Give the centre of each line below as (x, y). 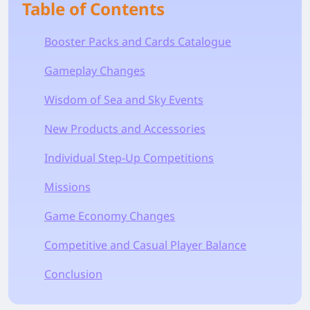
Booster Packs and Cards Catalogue (138, 41)
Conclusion (73, 274)
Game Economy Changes (110, 216)
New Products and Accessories (125, 128)
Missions (67, 186)
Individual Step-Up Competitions (129, 157)
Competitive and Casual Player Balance (145, 245)
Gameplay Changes (95, 70)
